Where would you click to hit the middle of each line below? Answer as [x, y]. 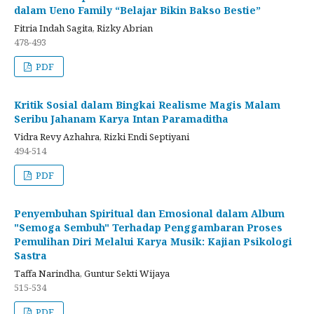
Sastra [30, 255]
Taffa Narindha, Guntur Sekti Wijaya [92, 273]
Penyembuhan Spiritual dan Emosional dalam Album [149, 213]
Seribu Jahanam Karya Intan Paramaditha [121, 118]
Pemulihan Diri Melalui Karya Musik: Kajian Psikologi [153, 241]
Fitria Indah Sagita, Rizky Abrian [83, 28]
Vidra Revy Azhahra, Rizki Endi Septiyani [102, 136]
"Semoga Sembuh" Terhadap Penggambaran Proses [148, 227]
